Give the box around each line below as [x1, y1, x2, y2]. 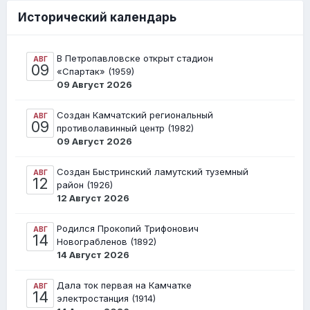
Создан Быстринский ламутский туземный [57, 165, 248, 177]
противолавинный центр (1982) [57, 122, 194, 134]
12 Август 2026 [57, 192, 129, 203]
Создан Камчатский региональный [57, 109, 213, 120]
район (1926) [57, 179, 113, 190]
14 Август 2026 [57, 248, 129, 260]
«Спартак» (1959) [57, 65, 134, 77]
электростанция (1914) [57, 292, 156, 304]
